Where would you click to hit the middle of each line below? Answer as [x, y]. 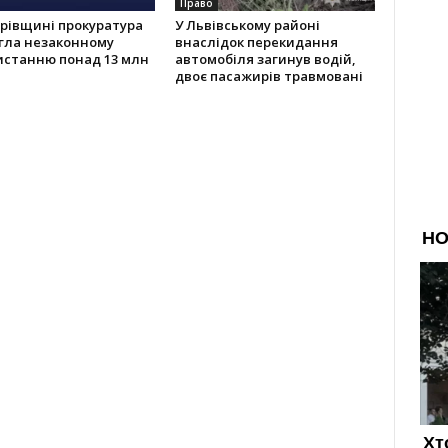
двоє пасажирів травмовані [268, 76]
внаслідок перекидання [256, 42]
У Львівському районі [247, 25]
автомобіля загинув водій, [265, 59]
